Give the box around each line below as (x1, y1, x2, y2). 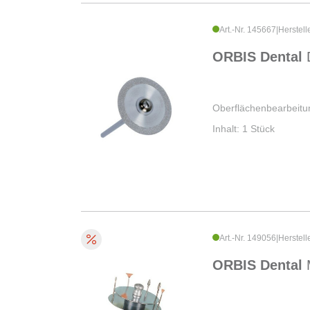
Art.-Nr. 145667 (219, 25, 276, 35)
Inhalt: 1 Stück (212, 123, 275, 135)
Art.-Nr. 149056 (219, 233, 276, 244)
